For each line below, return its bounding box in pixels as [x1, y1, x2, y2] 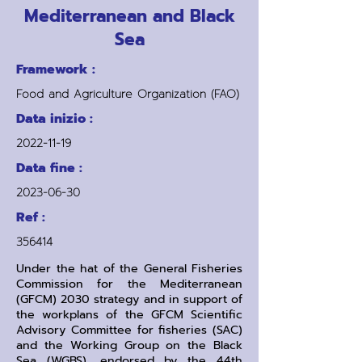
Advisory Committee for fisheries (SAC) [16, 321, 242, 339]
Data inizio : [16, 109, 93, 128]
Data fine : [16, 158, 82, 178]
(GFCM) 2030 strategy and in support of [16, 290, 242, 308]
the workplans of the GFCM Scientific [16, 305, 242, 323]
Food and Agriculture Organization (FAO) [16, 86, 239, 103]
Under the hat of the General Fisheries [16, 259, 242, 277]
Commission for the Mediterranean [16, 275, 242, 293]
